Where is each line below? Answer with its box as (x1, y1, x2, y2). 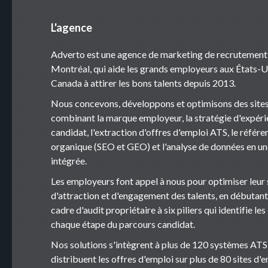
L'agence (51, 20, 92, 34)
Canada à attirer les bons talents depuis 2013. (51, 77, 236, 89)
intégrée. (51, 154, 87, 166)
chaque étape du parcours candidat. (51, 218, 195, 230)
